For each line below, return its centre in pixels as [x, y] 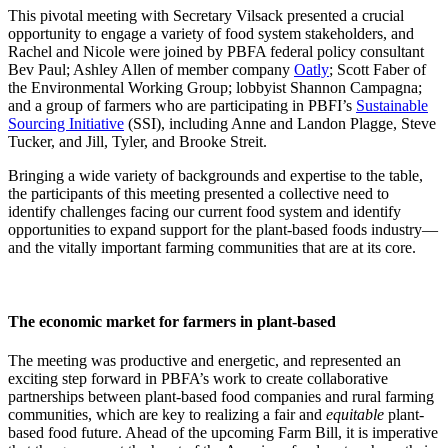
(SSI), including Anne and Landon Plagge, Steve [280, 124]
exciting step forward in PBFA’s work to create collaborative [198, 378]
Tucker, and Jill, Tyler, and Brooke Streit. [137, 142]
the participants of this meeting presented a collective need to [198, 194]
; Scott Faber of [377, 70]
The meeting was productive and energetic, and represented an [204, 360]
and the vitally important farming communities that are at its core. [212, 248]
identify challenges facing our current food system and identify [204, 212]
